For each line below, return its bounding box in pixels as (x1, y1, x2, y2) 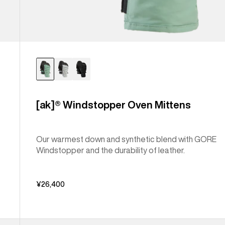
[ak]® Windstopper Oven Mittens (36, 99, 191, 110)
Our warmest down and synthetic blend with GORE (36, 135, 217, 144)
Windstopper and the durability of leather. (36, 146, 185, 155)
